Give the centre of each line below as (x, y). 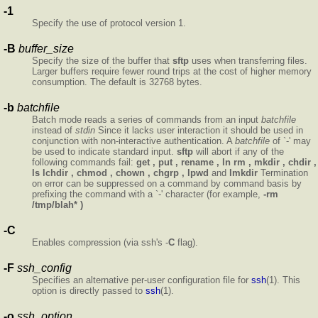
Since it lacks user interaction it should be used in (199, 130)
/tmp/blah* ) (57, 204)
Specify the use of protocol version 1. (109, 23)
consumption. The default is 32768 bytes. (117, 82)
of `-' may (290, 141)
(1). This (283, 280)
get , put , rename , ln (183, 162)
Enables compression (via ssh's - (100, 242)
